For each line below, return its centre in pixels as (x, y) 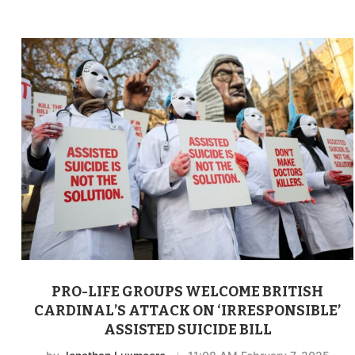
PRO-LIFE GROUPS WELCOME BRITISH (188, 291)
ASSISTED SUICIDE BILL (187, 329)
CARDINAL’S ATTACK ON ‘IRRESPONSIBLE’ (188, 310)
